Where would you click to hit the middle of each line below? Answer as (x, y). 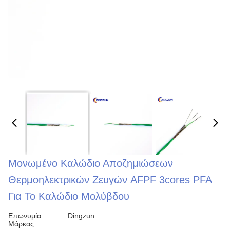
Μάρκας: (22, 224)
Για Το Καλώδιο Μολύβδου (69, 196)
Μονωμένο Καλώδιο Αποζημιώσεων (91, 163)
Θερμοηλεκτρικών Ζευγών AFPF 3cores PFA (110, 180)
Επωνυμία (25, 216)
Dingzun (81, 216)
